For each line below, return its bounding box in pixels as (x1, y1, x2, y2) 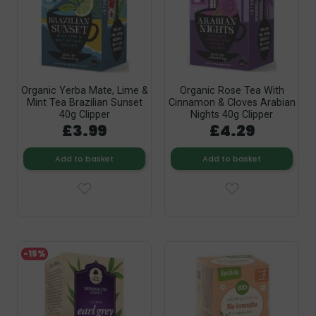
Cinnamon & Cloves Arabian (168, 97, 296, 109)
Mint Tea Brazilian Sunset (26, 97, 142, 109)
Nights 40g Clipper (190, 109, 273, 121)
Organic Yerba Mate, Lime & (20, 85, 148, 97)
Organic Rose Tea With (179, 85, 284, 97)
